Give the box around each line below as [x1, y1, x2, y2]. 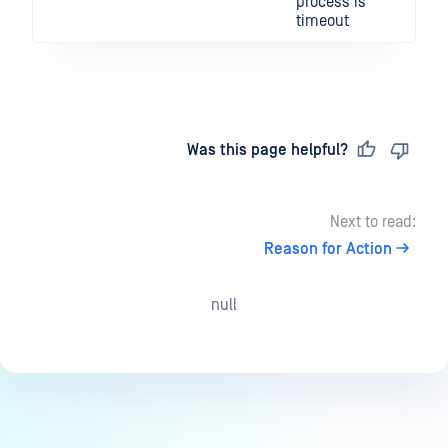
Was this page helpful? [187, 141, 348, 160]
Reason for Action [264, 240, 392, 259]
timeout [296, 12, 349, 31]
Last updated [52, 141, 154, 160]
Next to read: [330, 213, 416, 232]
